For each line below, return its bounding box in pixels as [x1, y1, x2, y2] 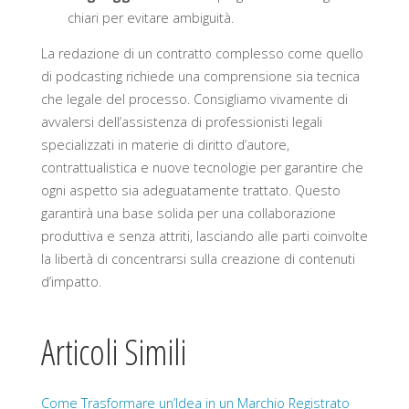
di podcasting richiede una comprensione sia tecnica [40, 68, 360, 86]
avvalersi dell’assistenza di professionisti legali [40, 113, 322, 131]
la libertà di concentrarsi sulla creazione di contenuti [40, 250, 355, 268]
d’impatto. [40, 273, 101, 291]
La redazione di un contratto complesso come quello [40, 45, 363, 63]
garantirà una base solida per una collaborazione [40, 204, 336, 223]
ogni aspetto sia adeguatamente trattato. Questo [40, 182, 341, 200]
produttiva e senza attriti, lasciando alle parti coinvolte [40, 227, 368, 246]
